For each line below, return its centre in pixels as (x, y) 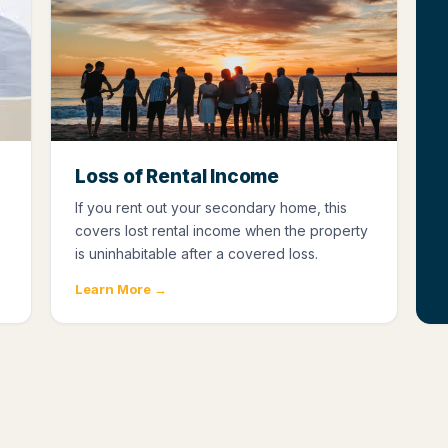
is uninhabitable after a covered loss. (196, 253)
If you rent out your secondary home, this (211, 207)
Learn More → (121, 288)
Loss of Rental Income (177, 176)
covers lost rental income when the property (221, 230)
